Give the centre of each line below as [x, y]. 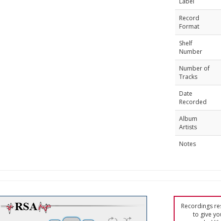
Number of [194, 68]
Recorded [193, 102]
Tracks [188, 77]
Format [189, 26]
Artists [188, 127]
